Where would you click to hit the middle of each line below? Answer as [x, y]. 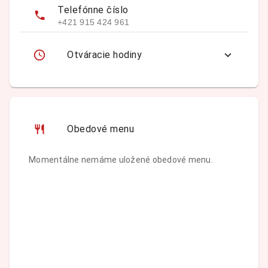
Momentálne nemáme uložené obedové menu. [121, 160]
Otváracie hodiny [104, 55]
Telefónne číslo [93, 10]
